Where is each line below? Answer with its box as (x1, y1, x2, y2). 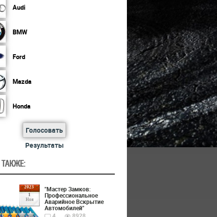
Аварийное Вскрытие (44, 198, 104, 205)
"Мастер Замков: (44, 185, 91, 193)
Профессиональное (44, 191, 98, 199)
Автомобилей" (44, 204, 84, 212)
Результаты (25, 140, 64, 150)
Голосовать (26, 125, 63, 135)
